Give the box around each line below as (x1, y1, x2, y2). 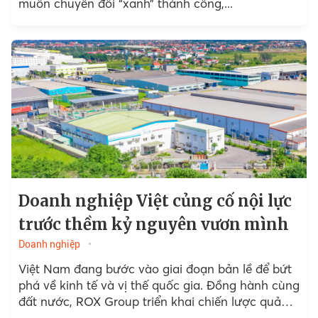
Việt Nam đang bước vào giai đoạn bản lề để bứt (18, 261, 292, 276)
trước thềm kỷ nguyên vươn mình (18, 214, 289, 234)
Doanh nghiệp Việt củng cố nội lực (18, 190, 292, 211)
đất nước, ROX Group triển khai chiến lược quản (18, 293, 288, 309)
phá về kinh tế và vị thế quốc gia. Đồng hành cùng (18, 277, 300, 292)
